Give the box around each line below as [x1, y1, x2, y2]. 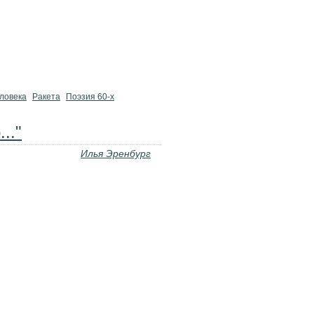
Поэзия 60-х [66, 92, 114, 102]
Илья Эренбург [81, 148, 151, 159]
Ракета [32, 92, 60, 102]
